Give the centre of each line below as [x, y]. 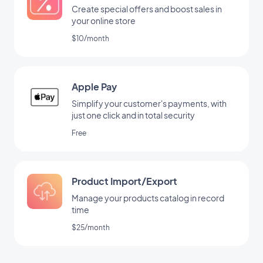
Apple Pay [94, 87]
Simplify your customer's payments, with [149, 104]
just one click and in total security [133, 115]
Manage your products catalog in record [148, 198]
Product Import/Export [124, 181]
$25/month [91, 228]
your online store [104, 21]
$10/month [90, 39]
